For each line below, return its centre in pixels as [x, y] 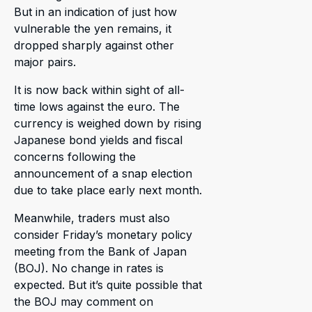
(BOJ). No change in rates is [89, 268]
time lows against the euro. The [97, 107]
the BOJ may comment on [84, 302]
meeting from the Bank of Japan [100, 252]
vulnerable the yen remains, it [93, 29]
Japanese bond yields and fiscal [98, 140]
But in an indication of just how [95, 12]
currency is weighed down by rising [108, 124]
